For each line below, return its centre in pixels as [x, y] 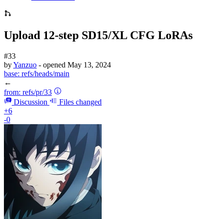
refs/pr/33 [36, 92]
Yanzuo [25, 65]
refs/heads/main [44, 73]
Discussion [31, 102]
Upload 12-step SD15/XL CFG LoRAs [98, 35]
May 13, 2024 [89, 65]
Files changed [80, 102]
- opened [53, 65]
